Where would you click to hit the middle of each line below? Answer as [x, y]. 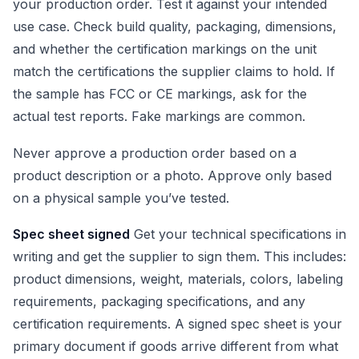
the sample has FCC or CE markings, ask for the [160, 93]
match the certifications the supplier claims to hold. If [174, 71]
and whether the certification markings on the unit [165, 48]
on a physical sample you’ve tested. [121, 198]
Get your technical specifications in [238, 234]
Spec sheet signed [71, 234]
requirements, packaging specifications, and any [159, 302]
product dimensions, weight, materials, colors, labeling [178, 279]
